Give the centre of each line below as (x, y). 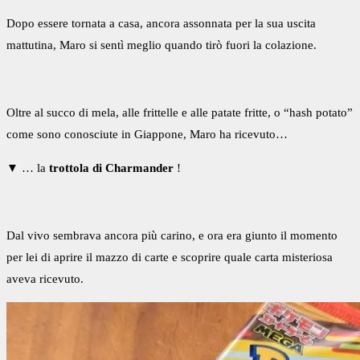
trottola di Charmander (111, 168)
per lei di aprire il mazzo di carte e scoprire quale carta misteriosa (170, 258)
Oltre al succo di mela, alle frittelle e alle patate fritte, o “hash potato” (180, 113)
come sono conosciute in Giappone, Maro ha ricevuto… (147, 135)
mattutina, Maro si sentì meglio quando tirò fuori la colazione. (162, 45)
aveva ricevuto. (45, 279)
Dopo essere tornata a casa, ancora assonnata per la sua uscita (161, 24)
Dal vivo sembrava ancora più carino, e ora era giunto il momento (172, 236)
